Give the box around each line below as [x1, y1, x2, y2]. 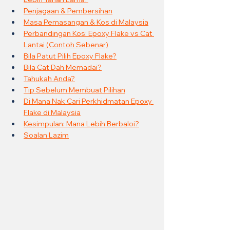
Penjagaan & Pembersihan [24, 6, 112, 15]
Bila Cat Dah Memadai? [24, 63, 102, 72]
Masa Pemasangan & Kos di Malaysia [24, 17, 148, 27]
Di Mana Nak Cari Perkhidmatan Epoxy [24, 97, 154, 106]
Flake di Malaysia [24, 108, 81, 117]
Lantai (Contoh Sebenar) [24, 40, 108, 49]
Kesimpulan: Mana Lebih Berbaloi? [24, 119, 139, 128]
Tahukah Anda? [24, 74, 75, 83]
